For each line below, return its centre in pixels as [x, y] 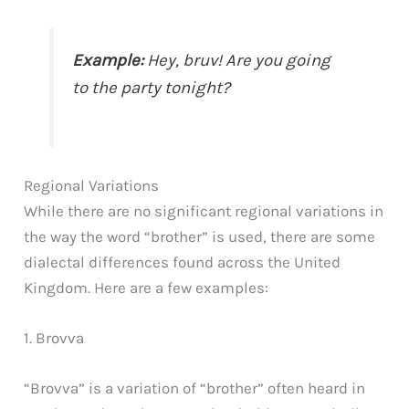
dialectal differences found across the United [183, 262]
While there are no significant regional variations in [204, 210]
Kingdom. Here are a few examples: [147, 287]
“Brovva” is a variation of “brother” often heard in [195, 388]
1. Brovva [54, 338]
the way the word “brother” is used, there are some [200, 236]
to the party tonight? [152, 87]
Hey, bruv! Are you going [237, 60]
